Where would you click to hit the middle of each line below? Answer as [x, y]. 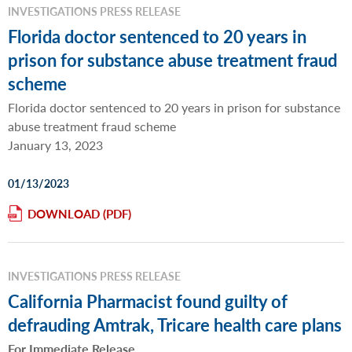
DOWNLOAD [64, 213]
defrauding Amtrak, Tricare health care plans [175, 324]
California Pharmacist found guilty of [148, 301]
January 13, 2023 [55, 145]
